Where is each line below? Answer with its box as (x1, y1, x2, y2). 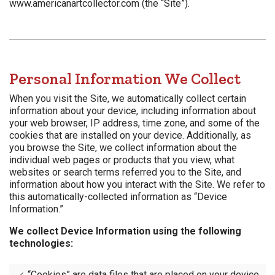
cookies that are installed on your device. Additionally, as (9, 130, 251, 142)
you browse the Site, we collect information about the (9, 142, 237, 154)
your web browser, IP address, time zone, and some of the (9, 117, 260, 130)
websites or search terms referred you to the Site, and (9, 166, 241, 179)
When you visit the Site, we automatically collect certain (9, 93, 246, 105)
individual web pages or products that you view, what (9, 154, 234, 166)
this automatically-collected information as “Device (9, 191, 227, 203)
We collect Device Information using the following (9, 225, 241, 238)
